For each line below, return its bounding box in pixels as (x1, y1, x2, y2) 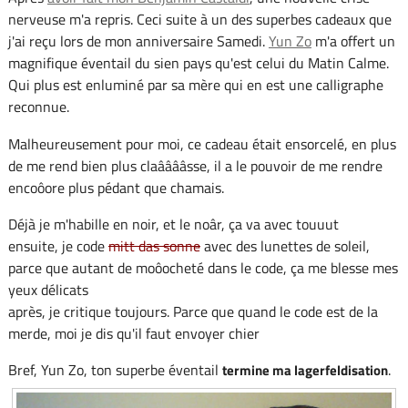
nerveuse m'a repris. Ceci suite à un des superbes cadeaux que (7, 8, 392, 31)
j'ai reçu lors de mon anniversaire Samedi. (7, 30, 269, 53)
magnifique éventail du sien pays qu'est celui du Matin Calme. (7, 52, 389, 75)
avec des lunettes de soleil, (199, 234, 370, 257)
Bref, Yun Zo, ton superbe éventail (7, 358, 222, 381)
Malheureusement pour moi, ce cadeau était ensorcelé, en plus (7, 132, 396, 155)
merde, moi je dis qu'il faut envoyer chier (7, 321, 260, 344)
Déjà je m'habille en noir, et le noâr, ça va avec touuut (7, 212, 339, 235)
